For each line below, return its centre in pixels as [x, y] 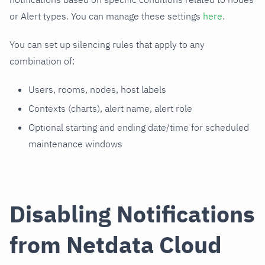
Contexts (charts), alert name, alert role [110, 109]
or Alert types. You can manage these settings [106, 16]
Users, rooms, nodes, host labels [97, 90]
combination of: [42, 61]
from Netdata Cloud [116, 244]
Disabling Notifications [132, 214]
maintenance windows [75, 144]
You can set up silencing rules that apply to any [107, 45]
